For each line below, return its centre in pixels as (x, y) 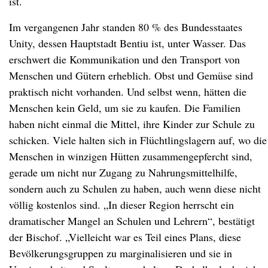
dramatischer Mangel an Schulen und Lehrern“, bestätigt (132, 221)
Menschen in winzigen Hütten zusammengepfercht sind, (131, 156)
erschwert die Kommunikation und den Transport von (124, 59)
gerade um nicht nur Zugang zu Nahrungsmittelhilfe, (123, 172)
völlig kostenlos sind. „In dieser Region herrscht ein (121, 205)
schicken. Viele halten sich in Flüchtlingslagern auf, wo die (138, 140)
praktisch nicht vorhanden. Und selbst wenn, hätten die (128, 92)
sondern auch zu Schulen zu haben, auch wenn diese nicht (135, 188)
